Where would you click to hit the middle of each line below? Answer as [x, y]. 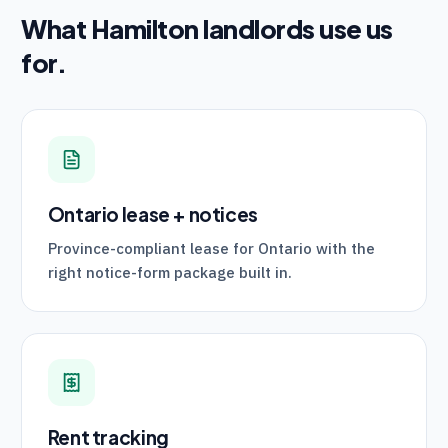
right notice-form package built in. [169, 272]
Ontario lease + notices [152, 213]
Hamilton [144, 28]
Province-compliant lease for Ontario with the [211, 248]
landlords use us [295, 28]
